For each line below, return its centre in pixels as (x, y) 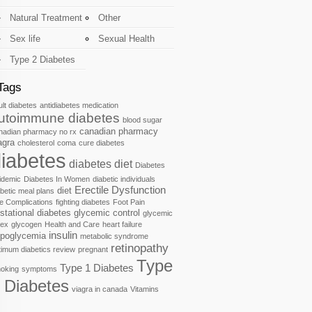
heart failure (122, 224)
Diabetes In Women (57, 179)
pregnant (93, 249)
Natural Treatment (46, 18)
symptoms (39, 269)
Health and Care (72, 224)
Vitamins (145, 289)
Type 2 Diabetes (42, 60)
